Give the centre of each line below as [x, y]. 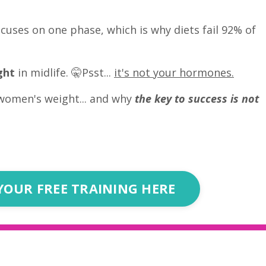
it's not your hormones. [174, 73]
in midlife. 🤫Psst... [64, 73]
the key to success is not [197, 99]
